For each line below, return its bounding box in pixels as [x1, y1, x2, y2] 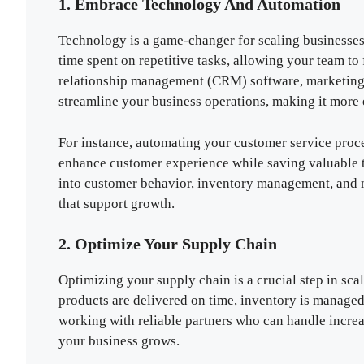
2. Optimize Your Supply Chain [58, 235, 277, 253]
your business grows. [58, 333, 180, 349]
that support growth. [58, 195, 175, 211]
